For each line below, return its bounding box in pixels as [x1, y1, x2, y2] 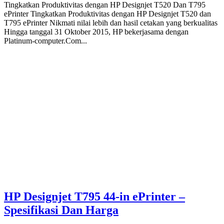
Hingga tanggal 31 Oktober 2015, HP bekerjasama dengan [4, 27, 188, 36]
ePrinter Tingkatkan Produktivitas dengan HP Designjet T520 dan [4, 9, 211, 18]
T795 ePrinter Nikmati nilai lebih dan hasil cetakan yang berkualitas [4, 18, 217, 27]
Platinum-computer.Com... [4, 36, 87, 45]
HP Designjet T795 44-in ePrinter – [4, 190, 185, 203]
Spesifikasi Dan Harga [4, 203, 118, 217]
